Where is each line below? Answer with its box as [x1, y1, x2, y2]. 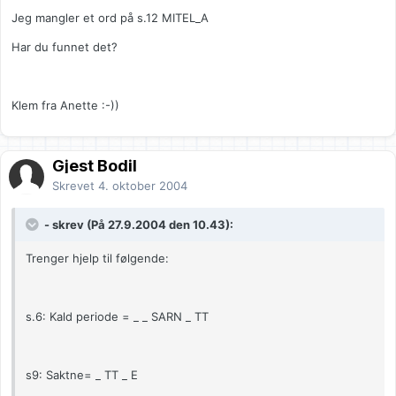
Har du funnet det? [11, 40, 118, 55]
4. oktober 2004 [98, 179, 187, 194]
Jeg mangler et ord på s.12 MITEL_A [11, 11, 209, 26]
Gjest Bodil [52, 156, 137, 176]
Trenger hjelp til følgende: [26, 251, 169, 266]
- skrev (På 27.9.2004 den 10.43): [42, 217, 233, 232]
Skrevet [52, 179, 98, 194]
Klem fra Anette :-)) [11, 98, 119, 113]
